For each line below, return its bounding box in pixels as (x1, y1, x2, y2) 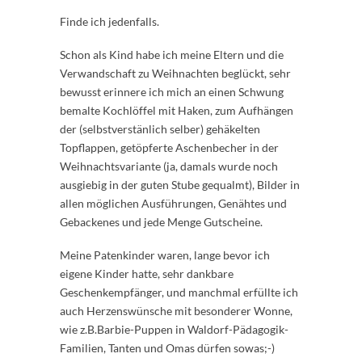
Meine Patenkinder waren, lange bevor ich (60, 248, 270, 263)
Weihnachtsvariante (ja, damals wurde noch (60, 159, 278, 174)
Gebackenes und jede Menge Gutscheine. (60, 215, 263, 229)
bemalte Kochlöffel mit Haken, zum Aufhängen (60, 103, 293, 118)
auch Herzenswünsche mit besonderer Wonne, (60, 304, 293, 318)
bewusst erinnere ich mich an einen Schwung (60, 85, 284, 99)
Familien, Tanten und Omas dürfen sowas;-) (60, 341, 275, 356)
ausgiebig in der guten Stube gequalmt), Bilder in (60, 178, 300, 192)
